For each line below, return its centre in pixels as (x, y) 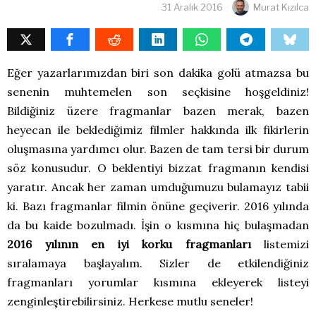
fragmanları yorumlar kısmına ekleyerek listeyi (158, 282)
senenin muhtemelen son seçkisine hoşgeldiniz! (158, 92)
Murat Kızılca (281, 7)
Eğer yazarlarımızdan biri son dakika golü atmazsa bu (158, 73)
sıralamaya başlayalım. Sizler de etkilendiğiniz (158, 263)
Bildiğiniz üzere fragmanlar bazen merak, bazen (158, 111)
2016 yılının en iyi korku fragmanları (129, 244)
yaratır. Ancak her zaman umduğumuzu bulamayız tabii (158, 187)
